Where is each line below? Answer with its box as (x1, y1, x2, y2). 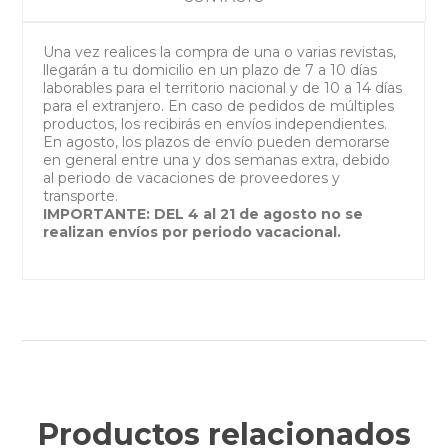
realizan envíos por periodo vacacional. (43, 222, 342, 241)
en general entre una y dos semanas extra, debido (43, 150, 391, 169)
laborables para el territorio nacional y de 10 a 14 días (43, 78, 403, 97)
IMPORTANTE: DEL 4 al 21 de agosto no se (43, 204, 364, 223)
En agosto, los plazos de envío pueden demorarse (43, 132, 391, 151)
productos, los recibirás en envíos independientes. (43, 114, 388, 133)
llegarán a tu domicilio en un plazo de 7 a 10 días (43, 60, 378, 79)
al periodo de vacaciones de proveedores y (43, 168, 341, 187)
